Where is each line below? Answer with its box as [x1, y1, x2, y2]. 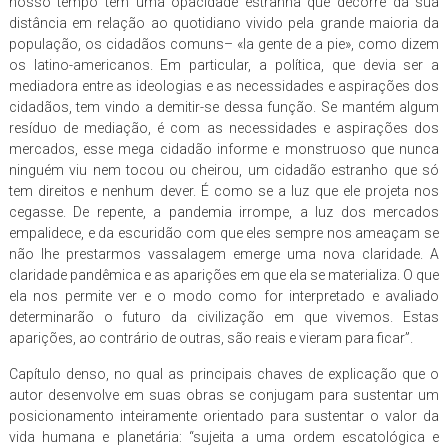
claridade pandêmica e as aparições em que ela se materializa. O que [8, 266, 440, 283]
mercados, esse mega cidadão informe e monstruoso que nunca [8, 140, 440, 157]
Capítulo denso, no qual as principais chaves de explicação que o [8, 365, 440, 382]
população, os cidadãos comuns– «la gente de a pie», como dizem [8, 35, 440, 52]
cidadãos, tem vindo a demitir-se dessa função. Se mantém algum [8, 98, 440, 115]
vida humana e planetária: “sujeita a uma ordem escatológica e [8, 428, 440, 445]
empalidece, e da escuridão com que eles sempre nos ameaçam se [8, 224, 440, 241]
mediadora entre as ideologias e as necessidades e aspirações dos [8, 77, 440, 94]
